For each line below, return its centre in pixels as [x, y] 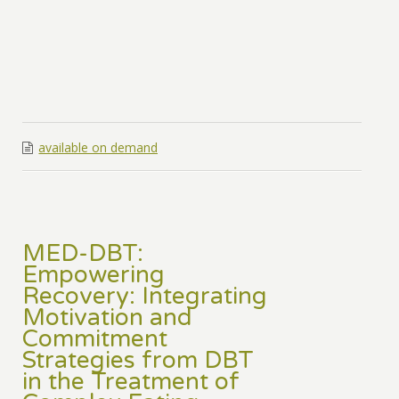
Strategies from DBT [138, 361]
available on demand [98, 148]
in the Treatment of [131, 383]
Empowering [94, 276]
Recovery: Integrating [145, 297]
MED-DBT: [83, 254]
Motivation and [108, 318]
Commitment [95, 340]
